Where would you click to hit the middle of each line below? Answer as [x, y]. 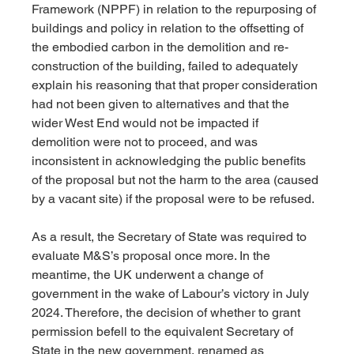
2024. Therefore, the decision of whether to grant [168, 313]
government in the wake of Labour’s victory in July [172, 294]
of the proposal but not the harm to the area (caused [177, 180]
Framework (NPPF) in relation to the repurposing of [176, 9]
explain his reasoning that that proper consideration [177, 85]
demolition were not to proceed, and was [147, 142]
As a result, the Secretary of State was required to [171, 237]
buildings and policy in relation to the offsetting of [169, 28]
